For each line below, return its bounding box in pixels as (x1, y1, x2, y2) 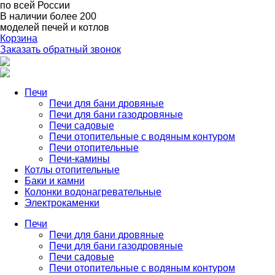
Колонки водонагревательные (25, 187, 161, 197)
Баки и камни (25, 176, 85, 186)
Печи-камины (49, 153, 110, 164)
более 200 (50, 11, 96, 21)
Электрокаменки (25, 198, 99, 208)
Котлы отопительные (25, 165, 120, 175)
